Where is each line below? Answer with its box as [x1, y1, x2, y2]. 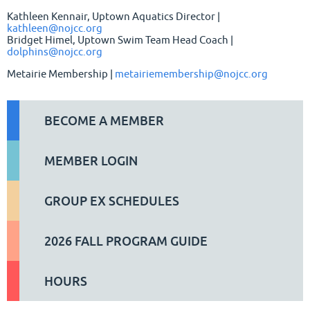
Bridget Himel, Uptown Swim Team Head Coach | [7, 34, 233, 46]
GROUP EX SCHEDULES [44, 193, 179, 209]
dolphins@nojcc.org [7, 46, 102, 58]
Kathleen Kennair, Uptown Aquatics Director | [7, 10, 220, 23]
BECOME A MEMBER [44, 113, 164, 129]
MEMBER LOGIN [44, 153, 138, 169]
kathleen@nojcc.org [7, 22, 102, 35]
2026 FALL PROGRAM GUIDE [44, 233, 208, 249]
